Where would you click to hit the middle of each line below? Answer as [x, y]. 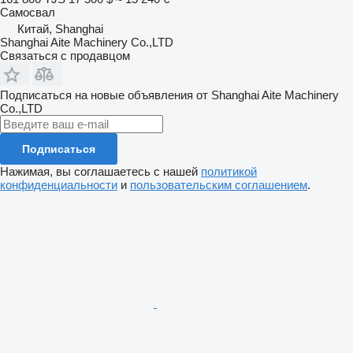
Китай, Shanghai [60, 28]
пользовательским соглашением [219, 184]
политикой [229, 171]
